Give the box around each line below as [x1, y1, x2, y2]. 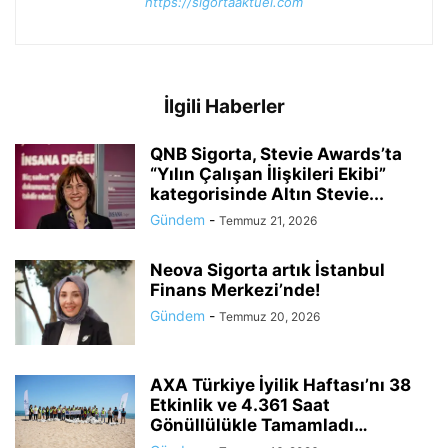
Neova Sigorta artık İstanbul [150, 260, 385, 281]
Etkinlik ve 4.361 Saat [150, 395, 330, 416]
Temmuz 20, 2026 [219, 309, 320, 325]
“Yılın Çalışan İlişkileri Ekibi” [150, 164, 386, 185]
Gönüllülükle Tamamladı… [150, 415, 368, 436]
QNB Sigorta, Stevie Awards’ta [150, 144, 402, 165]
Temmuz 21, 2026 [219, 213, 317, 229]
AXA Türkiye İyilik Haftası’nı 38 [150, 375, 411, 396]
